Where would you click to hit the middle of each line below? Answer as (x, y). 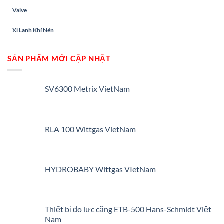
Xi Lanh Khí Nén (33, 30)
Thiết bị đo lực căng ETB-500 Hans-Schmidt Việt (128, 209)
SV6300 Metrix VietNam (87, 89)
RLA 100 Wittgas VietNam (90, 129)
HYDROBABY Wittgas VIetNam (100, 169)
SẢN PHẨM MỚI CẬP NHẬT (59, 58)
